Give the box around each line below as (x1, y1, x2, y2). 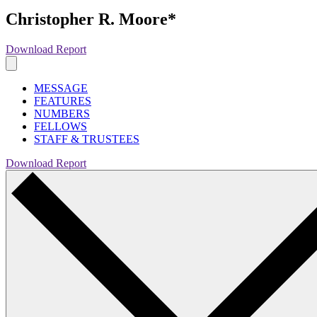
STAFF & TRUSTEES (34, 133, 139, 146)
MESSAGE (34, 82, 88, 95)
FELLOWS (34, 120, 87, 133)
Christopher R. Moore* (6, 10, 176, 29)
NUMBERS (34, 108, 90, 120)
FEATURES (34, 95, 91, 108)
